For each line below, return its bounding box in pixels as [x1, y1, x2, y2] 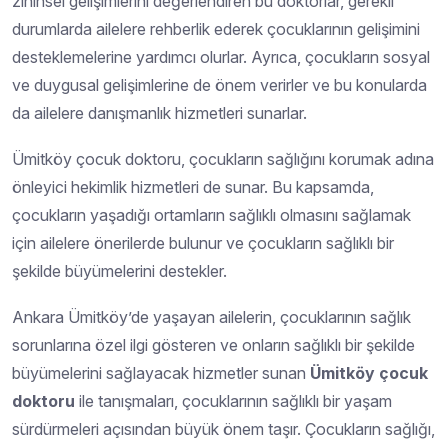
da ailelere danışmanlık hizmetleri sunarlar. [12, 102, 307, 123]
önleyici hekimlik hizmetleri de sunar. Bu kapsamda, [12, 176, 374, 197]
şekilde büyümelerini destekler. [12, 260, 227, 281]
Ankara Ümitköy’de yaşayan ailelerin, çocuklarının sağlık [12, 306, 411, 327]
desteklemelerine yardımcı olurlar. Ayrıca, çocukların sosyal [12, 46, 430, 67]
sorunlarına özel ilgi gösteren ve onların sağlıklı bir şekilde [12, 334, 415, 355]
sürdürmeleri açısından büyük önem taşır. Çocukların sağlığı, [12, 418, 435, 439]
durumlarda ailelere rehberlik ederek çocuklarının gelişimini [12, 18, 420, 39]
